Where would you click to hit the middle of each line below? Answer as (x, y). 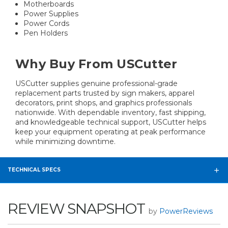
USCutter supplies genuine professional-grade (96, 83)
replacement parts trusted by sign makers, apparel (105, 93)
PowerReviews (186, 211)
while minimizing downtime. (65, 141)
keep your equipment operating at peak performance (110, 132)
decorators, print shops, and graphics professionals (104, 103)
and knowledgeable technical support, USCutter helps (111, 122)
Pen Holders (46, 33)
